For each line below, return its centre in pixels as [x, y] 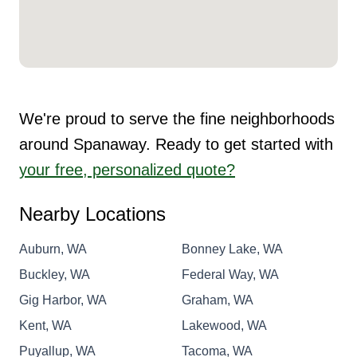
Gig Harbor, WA [63, 300]
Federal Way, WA [230, 274]
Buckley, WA [55, 274]
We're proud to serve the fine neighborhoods [177, 118]
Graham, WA [218, 300]
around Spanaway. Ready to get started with [176, 144]
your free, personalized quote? [127, 169]
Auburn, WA [53, 249]
